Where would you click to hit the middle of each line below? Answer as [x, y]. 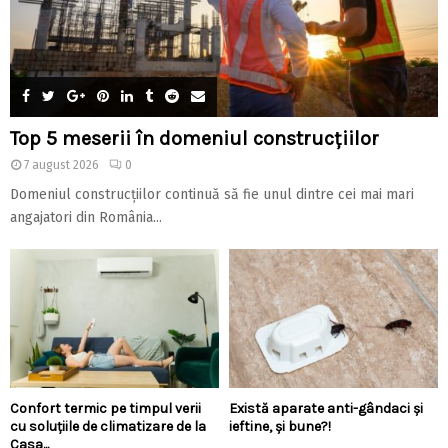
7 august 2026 [61, 165]
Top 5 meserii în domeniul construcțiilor [199, 139]
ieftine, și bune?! [280, 427]
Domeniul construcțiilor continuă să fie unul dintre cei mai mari [212, 195]
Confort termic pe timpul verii [105, 409]
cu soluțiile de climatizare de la [108, 427]
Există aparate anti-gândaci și [326, 409]
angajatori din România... [86, 218]
